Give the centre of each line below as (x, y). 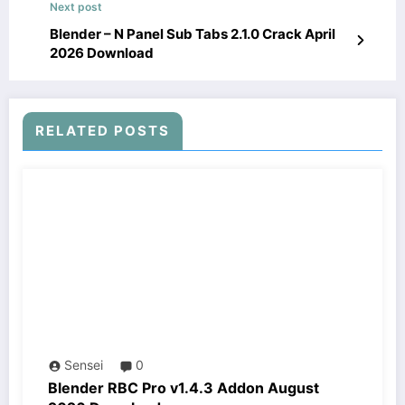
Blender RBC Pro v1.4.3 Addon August (184, 388)
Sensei (84, 365)
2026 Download (102, 53)
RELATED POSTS (103, 131)
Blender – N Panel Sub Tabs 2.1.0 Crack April (193, 34)
